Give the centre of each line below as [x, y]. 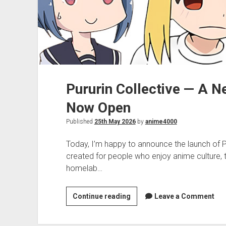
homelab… [84, 168]
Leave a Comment [184, 196]
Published [80, 122]
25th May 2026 [115, 122]
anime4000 [161, 122]
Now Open [98, 108]
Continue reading [101, 196]
